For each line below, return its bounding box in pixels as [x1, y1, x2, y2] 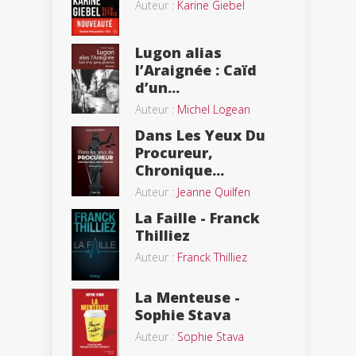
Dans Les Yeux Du [135, 126, 265, 145]
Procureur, [135, 143, 213, 163]
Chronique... [135, 161, 224, 180]
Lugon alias [135, 43, 222, 63]
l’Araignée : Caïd [135, 60, 257, 80]
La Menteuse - [135, 287, 240, 307]
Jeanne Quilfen [177, 184, 250, 200]
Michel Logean [177, 102, 250, 118]
